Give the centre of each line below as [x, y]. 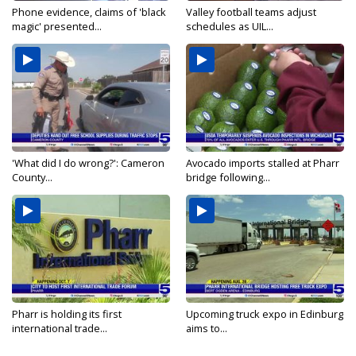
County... [32, 178]
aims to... [207, 329]
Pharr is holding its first [67, 314]
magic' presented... [57, 27]
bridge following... [228, 178]
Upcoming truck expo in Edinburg [265, 314]
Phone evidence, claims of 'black [89, 12]
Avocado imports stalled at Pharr [263, 163]
